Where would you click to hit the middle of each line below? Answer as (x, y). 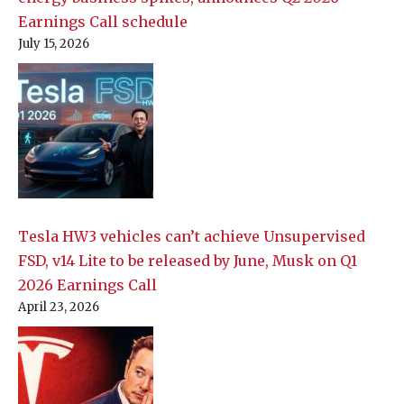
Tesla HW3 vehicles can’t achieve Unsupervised (192, 237)
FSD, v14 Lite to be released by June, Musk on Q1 (188, 261)
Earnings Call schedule (103, 22)
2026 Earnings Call (87, 285)
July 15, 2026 (54, 44)
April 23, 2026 (59, 308)
